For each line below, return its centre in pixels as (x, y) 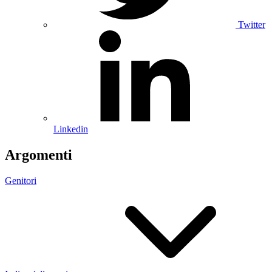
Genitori (21, 180)
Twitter (252, 24)
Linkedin (71, 129)
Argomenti (39, 155)
